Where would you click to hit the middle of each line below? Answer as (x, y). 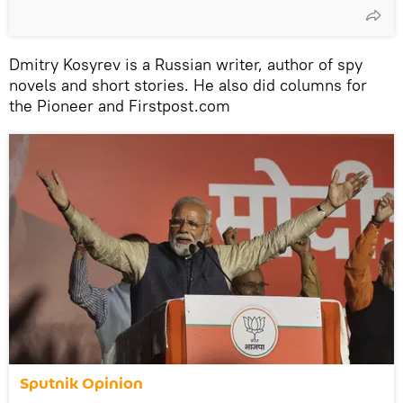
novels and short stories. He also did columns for (188, 85)
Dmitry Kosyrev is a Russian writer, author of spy (186, 64)
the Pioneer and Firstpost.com (120, 105)
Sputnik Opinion (81, 383)
